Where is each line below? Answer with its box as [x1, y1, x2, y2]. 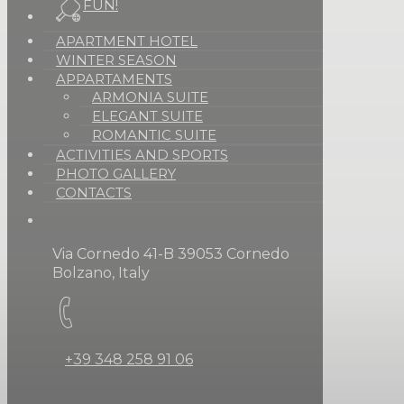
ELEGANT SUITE [92, 106, 203, 124]
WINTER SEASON [56, 50, 177, 69]
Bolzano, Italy [52, 263, 150, 281]
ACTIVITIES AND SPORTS [56, 145, 228, 163]
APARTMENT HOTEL [56, 32, 197, 50]
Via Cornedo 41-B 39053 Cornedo [52, 244, 289, 262]
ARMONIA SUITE [92, 87, 208, 106]
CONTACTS [56, 183, 132, 201]
